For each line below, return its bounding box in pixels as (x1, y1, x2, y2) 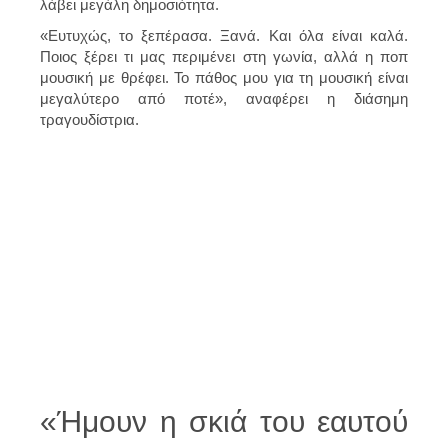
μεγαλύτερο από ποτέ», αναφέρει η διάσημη (40, 89, 408, 107)
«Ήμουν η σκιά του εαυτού (40, 404, 408, 438)
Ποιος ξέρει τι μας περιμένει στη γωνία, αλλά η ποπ (40, 47, 408, 65)
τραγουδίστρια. (40, 110, 139, 128)
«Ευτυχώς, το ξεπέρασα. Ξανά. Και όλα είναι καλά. (40, 26, 408, 44)
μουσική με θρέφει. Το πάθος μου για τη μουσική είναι (40, 68, 408, 86)
